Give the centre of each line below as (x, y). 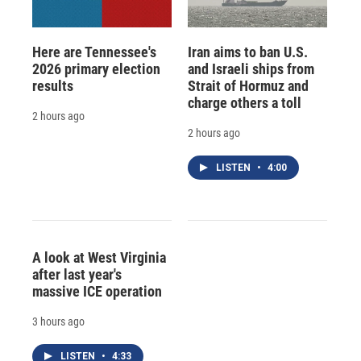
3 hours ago (58, 321)
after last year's (77, 274)
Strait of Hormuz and (248, 85)
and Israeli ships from (251, 68)
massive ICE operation (97, 291)
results (53, 85)
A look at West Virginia (99, 257)
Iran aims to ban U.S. (247, 52)
